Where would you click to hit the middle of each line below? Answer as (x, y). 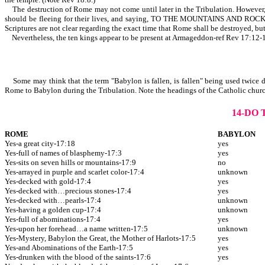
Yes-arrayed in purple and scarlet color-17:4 (75, 172)
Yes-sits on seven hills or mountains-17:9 (70, 162)
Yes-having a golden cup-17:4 (53, 209)
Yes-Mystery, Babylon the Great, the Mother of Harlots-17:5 (100, 238)
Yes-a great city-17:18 (40, 143)
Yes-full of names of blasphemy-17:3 (63, 153)
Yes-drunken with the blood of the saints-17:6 (78, 257)
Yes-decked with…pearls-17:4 (53, 200)
